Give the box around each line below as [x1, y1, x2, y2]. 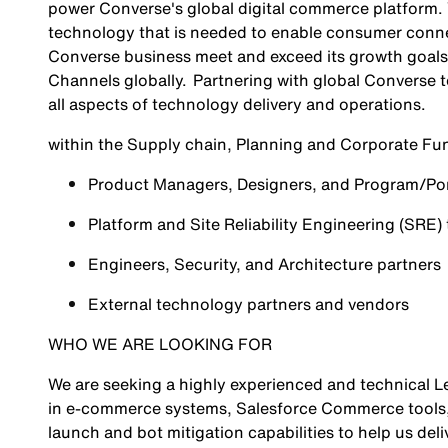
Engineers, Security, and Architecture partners [87, 252, 441, 276]
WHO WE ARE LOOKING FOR [47, 332, 272, 356]
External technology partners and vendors [87, 292, 409, 316]
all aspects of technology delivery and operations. [47, 92, 428, 116]
